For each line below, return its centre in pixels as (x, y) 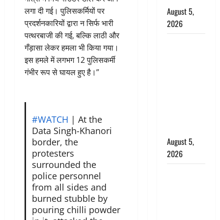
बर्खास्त (177, 129)
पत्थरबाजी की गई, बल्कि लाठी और (72, 35)
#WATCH (50, 119)
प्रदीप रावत (183, 198)
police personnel (66, 176)
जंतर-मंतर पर (185, 80)
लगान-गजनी (184, 173)
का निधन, (180, 210)
